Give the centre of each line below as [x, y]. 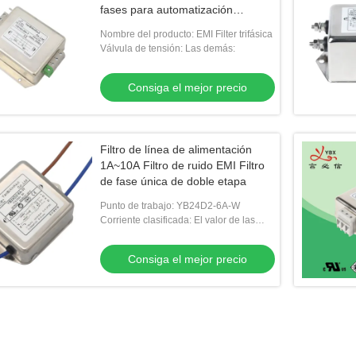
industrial [123, 25]
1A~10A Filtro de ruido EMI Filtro [182, 165]
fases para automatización [166, 10]
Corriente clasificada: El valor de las [178, 220]
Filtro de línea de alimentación [176, 149]
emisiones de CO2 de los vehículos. [178, 249]
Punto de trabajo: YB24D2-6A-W [170, 206]
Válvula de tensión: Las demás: [168, 48]
